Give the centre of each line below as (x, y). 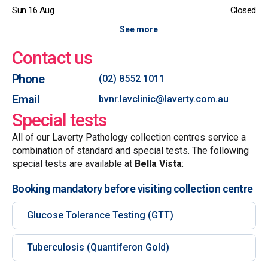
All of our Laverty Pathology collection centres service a (129, 137)
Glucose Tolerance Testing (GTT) (100, 215)
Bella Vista (158, 164)
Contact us (52, 58)
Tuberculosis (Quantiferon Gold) (98, 247)
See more (139, 29)
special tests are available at (73, 164)
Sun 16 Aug (33, 10)
